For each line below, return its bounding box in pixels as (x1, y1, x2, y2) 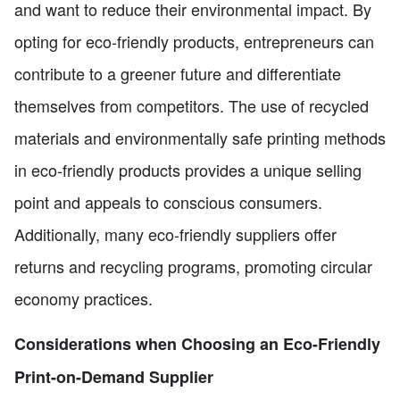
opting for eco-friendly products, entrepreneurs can (14, 29, 374, 53)
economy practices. (14, 286, 153, 310)
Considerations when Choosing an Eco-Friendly (14, 331, 380, 355)
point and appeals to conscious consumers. (14, 189, 322, 213)
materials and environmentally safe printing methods (14, 125, 386, 149)
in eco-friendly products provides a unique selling (14, 157, 362, 181)
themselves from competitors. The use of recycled (14, 93, 369, 117)
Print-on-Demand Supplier (14, 364, 213, 388)
